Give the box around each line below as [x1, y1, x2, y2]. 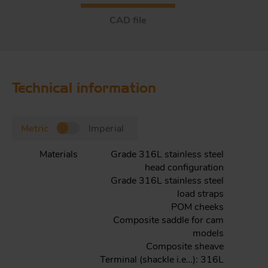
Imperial [88, 121, 124, 135]
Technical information [12, 83, 156, 96]
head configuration [145, 160, 224, 174]
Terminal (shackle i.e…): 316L [100, 252, 224, 266]
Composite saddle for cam [113, 213, 224, 227]
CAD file [109, 13, 147, 27]
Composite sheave [146, 239, 224, 253]
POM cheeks [171, 200, 224, 214]
